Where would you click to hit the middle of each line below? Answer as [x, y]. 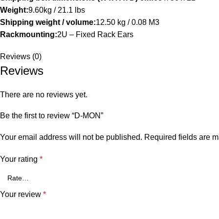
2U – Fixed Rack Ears [95, 35]
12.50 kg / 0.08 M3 [128, 22]
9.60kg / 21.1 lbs [57, 10]
